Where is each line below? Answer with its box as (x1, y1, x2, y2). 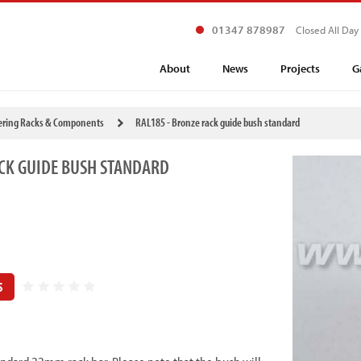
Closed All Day (296, 23, 359, 36)
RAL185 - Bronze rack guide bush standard (135, 114, 300, 130)
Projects (280, 61, 320, 76)
